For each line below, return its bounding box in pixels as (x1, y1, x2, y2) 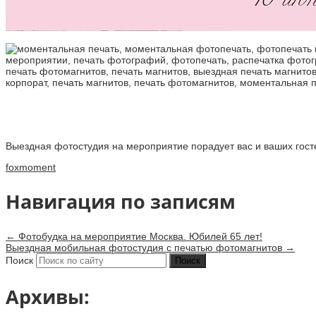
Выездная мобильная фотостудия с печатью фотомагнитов (6, 241, 285, 253)
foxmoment (6, 161, 56, 173)
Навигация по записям (6, 188, 236, 215)
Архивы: (6, 284, 90, 310)
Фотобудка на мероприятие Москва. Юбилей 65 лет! (16, 230, 262, 242)
